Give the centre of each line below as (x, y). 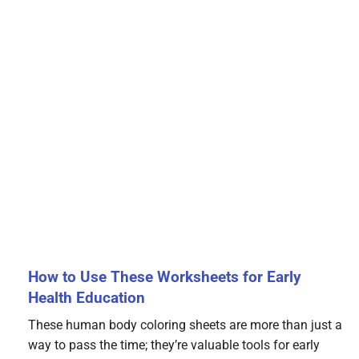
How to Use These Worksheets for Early (165, 277)
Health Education (87, 298)
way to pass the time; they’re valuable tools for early (174, 345)
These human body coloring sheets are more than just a (185, 325)
